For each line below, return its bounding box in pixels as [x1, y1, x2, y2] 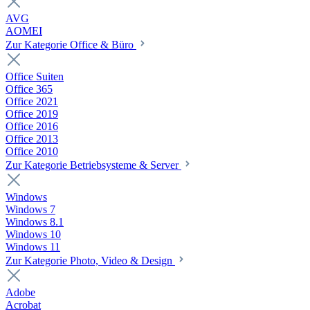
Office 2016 [6, 120, 58, 132]
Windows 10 [6, 228, 61, 240]
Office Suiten [6, 71, 64, 82]
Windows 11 [6, 241, 60, 253]
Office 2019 [6, 108, 58, 120]
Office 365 [6, 83, 53, 95]
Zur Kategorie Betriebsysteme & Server [6, 159, 181, 171]
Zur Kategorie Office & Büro [6, 39, 136, 51]
